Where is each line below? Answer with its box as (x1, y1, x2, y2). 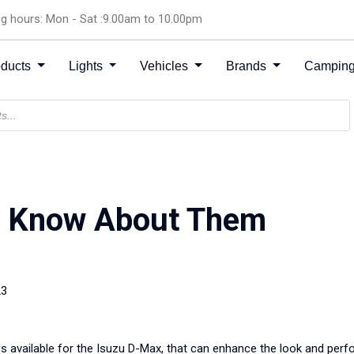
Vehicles (140, 59, 192, 73)
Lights (68, 59, 106, 73)
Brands (226, 59, 270, 73)
